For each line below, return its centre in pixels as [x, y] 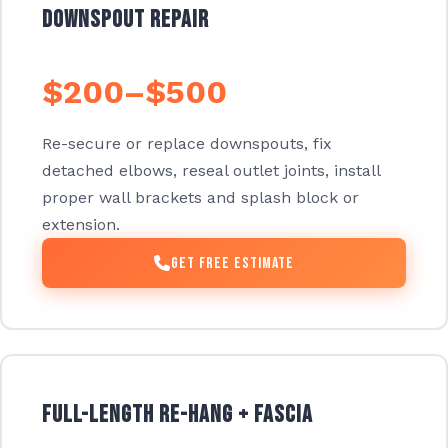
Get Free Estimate [232, 263]
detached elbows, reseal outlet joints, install [211, 170]
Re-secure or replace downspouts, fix [187, 143]
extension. [81, 224]
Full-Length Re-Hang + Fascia [177, 415]
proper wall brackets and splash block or [200, 197]
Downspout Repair [125, 19]
